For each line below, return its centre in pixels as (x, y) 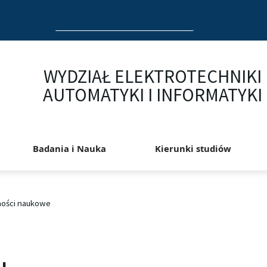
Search (68, 16)
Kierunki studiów (193, 149)
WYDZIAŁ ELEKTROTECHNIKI (153, 77)
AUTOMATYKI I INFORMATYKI (153, 95)
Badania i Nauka (70, 149)
